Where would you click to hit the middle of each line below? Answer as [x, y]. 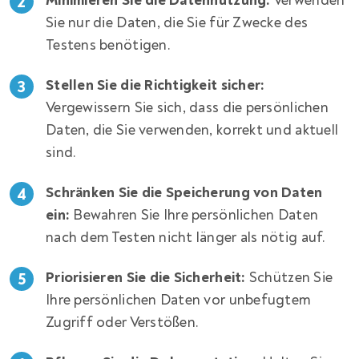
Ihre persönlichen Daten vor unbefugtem [179, 300]
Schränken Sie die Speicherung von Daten [184, 192]
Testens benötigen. [108, 45]
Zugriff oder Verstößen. [123, 322]
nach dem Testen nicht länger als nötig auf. [186, 237]
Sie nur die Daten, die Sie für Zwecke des [177, 22]
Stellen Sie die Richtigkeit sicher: [155, 85]
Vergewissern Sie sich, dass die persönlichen [187, 107]
